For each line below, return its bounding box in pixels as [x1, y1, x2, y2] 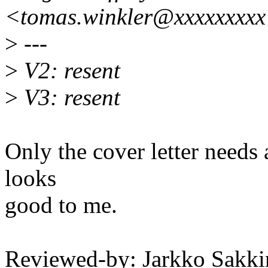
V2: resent [18, 57, 120, 84]
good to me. [5, 192, 117, 218]
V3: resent [18, 84, 120, 111]
